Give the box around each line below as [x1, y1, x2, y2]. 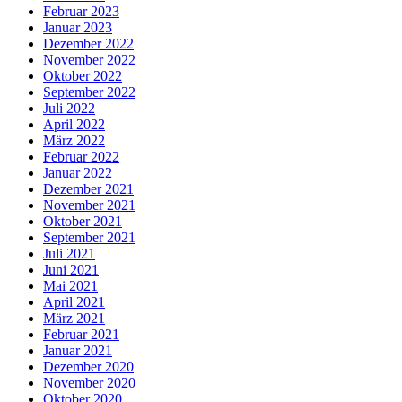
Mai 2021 [43, 277, 98, 293]
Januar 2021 [43, 342, 112, 358]
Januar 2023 [43, 19, 112, 35]
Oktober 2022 [43, 67, 122, 83]
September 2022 [43, 83, 135, 100]
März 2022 [43, 132, 105, 148]
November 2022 [43, 51, 135, 67]
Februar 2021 [43, 326, 119, 342]
